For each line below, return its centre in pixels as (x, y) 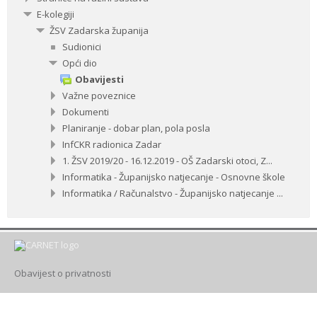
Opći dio (80, 63)
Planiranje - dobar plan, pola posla (136, 128)
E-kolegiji (56, 14)
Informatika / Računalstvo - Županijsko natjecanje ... (173, 193)
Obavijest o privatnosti (63, 273)
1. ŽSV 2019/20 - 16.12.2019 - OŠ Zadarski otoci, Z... (167, 160)
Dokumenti (86, 111)
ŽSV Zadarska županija (99, 30)
